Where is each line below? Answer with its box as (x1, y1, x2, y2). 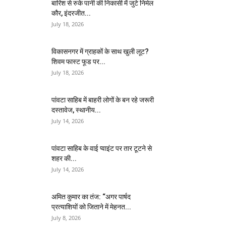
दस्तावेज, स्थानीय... (51, 105, 101, 114)
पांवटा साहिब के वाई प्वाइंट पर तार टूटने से (51, 144, 152, 152)
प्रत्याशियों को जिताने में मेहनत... (51, 202, 131, 211)
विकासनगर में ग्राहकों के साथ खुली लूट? (51, 47, 149, 55)
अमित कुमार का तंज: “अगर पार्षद (51, 192, 131, 201)
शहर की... (51, 154, 77, 162)
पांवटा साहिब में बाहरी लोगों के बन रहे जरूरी (51, 95, 154, 104)
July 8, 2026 (51, 213, 81, 221)
